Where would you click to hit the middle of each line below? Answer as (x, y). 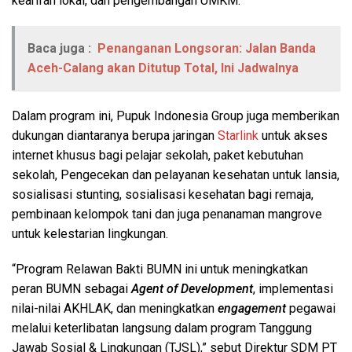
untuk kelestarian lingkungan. (90, 233)
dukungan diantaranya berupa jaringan (115, 135)
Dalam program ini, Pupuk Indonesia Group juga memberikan (176, 115)
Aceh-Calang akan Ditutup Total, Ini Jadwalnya (163, 68)
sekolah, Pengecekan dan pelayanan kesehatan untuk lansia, (176, 174)
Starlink (238, 135)
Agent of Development (192, 288)
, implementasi (293, 288)
